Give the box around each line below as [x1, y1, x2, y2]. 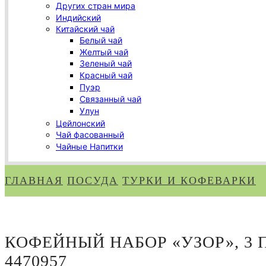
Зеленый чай [80, 58, 132, 69]
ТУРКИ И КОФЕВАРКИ [122, 175, 256, 187]
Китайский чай [56, 24, 115, 34]
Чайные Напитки [56, 141, 123, 152]
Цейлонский [56, 118, 105, 128]
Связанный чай [80, 93, 141, 104]
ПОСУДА [67, 175, 118, 187]
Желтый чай [80, 46, 128, 57]
